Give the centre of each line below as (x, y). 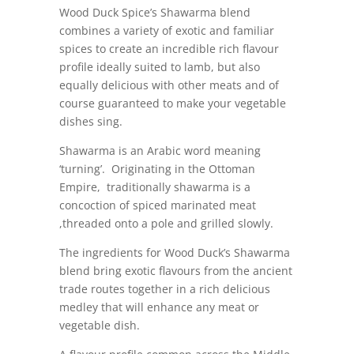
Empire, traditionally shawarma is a (154, 186)
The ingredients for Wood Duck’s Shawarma (174, 252)
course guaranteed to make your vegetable (172, 103)
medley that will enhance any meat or (159, 307)
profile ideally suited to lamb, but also (159, 66)
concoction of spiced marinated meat (157, 205)
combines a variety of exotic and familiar (166, 30)
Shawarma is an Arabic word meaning (160, 150)
